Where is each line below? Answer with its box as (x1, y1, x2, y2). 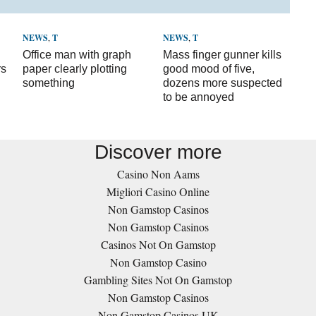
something (23, 77, 75, 89)
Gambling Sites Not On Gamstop (84, 272, 232, 287)
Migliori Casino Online (107, 184, 209, 199)
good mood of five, (163, 63, 255, 75)
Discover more (94, 141, 222, 163)
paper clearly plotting (23, 63, 128, 75)
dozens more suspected (163, 77, 283, 89)
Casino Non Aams (116, 166, 200, 181)
